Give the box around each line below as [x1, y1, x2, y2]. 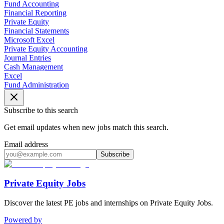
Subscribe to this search [4, 106, 78, 115]
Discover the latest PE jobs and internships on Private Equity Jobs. [4, 198, 213, 207]
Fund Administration [4, 80, 69, 89]
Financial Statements [4, 26, 69, 35]
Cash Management [4, 62, 63, 71]
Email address [4, 140, 48, 149]
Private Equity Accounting [4, 44, 87, 53]
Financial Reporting [4, 8, 66, 17]
